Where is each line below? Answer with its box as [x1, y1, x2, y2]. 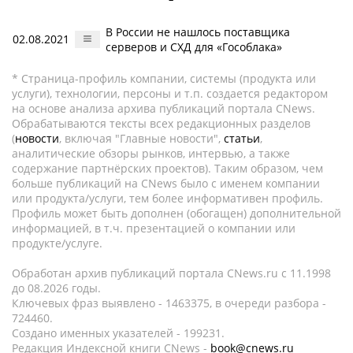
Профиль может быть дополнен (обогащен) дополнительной [12, 206, 341, 221]
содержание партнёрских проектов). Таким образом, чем [12, 161, 323, 176]
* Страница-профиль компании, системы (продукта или [12, 71, 316, 86]
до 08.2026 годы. [12, 281, 101, 295]
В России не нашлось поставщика [106, 24, 290, 39]
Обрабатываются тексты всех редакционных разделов [12, 116, 310, 131]
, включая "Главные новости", [59, 131, 224, 146]
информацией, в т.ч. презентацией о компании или [12, 221, 295, 236]
